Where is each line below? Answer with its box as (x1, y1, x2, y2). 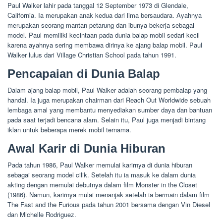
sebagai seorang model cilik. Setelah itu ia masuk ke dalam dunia (7, 170, 196, 180)
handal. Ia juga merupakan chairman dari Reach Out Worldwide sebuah (7, 95, 211, 105)
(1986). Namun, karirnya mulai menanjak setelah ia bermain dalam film (7, 190, 210, 200)
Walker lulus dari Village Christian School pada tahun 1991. (7, 50, 176, 60)
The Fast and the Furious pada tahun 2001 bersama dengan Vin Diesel (7, 200, 210, 210)
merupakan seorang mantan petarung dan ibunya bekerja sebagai (7, 20, 194, 30)
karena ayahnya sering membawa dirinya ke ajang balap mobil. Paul (7, 40, 202, 50)
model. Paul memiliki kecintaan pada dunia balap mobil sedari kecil (7, 30, 200, 40)
